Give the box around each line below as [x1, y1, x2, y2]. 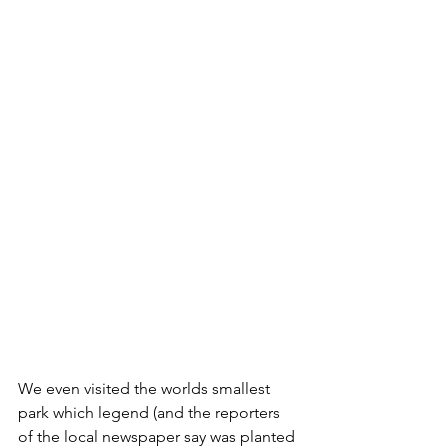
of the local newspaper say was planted [18, 426, 299, 446]
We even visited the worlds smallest [18, 378, 274, 398]
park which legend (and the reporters [18, 402, 284, 422]
